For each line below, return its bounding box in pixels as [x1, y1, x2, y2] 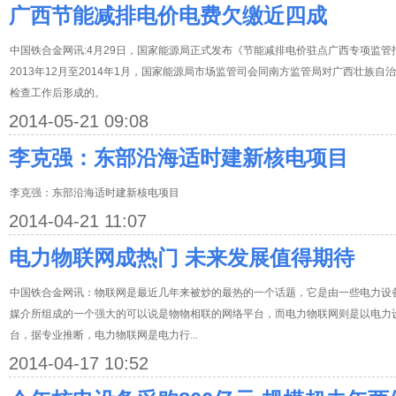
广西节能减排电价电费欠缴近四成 [9, 4, 327, 27]
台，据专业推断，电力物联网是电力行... [10, 329, 198, 341]
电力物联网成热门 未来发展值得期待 [9, 246, 354, 270]
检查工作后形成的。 [10, 87, 105, 99]
